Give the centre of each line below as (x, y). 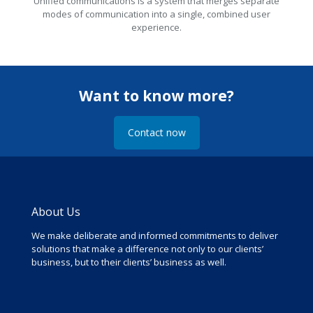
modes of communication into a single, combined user (156, 14)
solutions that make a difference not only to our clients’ (147, 249)
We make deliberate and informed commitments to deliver (155, 236)
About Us (56, 212)
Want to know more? (156, 96)
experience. (156, 28)
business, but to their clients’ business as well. (129, 262)
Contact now (156, 133)
